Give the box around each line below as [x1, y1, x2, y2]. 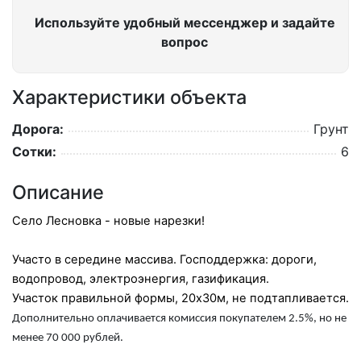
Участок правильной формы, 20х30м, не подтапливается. [12, 290, 349, 305]
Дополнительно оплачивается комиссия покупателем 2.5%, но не [12, 312, 346, 325]
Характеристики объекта [12, 85, 247, 109]
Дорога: [12, 120, 64, 137]
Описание [12, 180, 104, 204]
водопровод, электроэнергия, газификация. [12, 271, 269, 286]
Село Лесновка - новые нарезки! [12, 213, 205, 228]
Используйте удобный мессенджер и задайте [34, 14, 335, 31]
